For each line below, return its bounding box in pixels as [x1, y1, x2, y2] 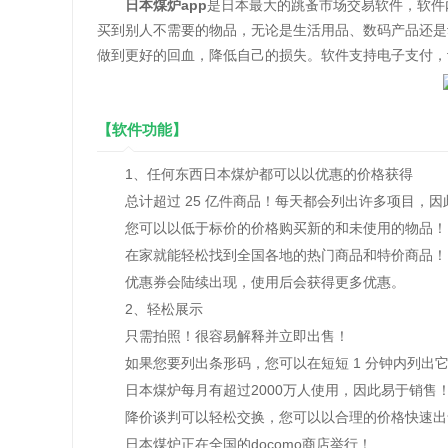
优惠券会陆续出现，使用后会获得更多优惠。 [97, 274, 405, 290]
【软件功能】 [97, 121, 187, 138]
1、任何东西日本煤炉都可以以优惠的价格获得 [97, 166, 413, 182]
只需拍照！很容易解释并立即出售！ [97, 328, 349, 344]
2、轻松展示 [97, 301, 203, 317]
